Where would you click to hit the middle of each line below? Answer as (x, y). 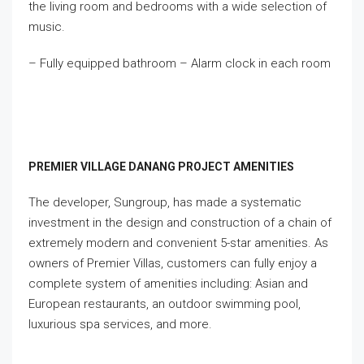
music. (47, 26)
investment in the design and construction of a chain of (180, 222)
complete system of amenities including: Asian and (168, 283)
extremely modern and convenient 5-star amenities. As (178, 243)
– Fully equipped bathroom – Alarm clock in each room (180, 63)
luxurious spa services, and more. (120, 324)
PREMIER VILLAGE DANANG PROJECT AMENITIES (161, 166)
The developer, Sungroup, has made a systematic (165, 202)
